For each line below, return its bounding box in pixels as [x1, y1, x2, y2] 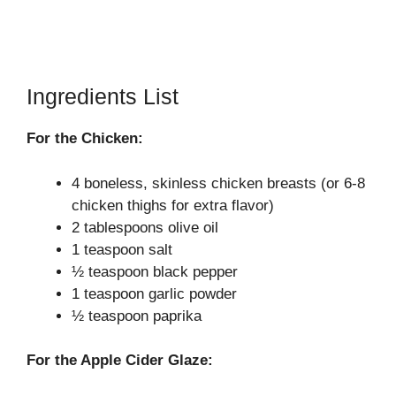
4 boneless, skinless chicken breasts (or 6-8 [72, 174, 365, 192]
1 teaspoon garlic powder [72, 285, 237, 302]
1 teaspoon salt [72, 240, 172, 258]
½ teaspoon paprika [72, 307, 202, 324]
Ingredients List [27, 84, 179, 109]
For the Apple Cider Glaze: [27, 352, 213, 369]
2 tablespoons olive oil [72, 218, 218, 236]
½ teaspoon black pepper [72, 263, 238, 280]
